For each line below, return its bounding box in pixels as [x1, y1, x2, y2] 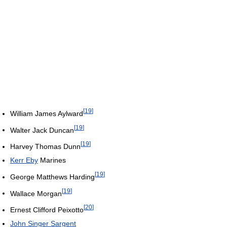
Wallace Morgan [10, 189, 62, 198]
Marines [38, 156, 66, 165]
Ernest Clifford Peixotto [10, 206, 84, 214]
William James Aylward [10, 109, 83, 118]
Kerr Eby [10, 156, 38, 165]
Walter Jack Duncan [10, 126, 74, 134]
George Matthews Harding [10, 172, 95, 181]
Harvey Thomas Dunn [10, 142, 81, 151]
